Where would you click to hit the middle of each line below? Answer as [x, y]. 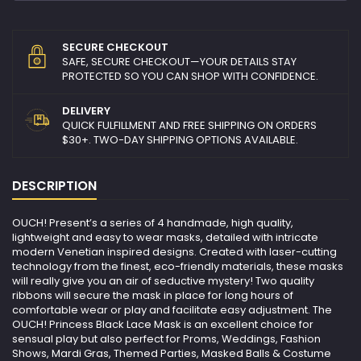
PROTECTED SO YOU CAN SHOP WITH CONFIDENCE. [190, 77]
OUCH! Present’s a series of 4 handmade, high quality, [153, 223]
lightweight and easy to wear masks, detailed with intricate [165, 238]
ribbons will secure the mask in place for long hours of [153, 296]
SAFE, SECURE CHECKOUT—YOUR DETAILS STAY [179, 62]
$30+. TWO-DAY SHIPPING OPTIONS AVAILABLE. [180, 140]
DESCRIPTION [54, 186]
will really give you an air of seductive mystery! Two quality [163, 281]
